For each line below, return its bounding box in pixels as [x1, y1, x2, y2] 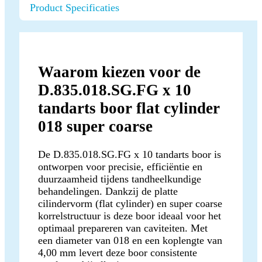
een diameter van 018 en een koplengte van [38, 234, 222, 246]
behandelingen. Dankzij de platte [38, 185, 178, 197]
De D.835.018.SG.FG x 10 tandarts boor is [38, 148, 221, 160]
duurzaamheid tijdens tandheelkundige [38, 173, 201, 185]
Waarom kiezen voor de [38, 63, 201, 81]
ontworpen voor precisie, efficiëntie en [38, 160, 202, 173]
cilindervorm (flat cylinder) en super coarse [38, 197, 222, 209]
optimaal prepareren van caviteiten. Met [38, 222, 208, 234]
